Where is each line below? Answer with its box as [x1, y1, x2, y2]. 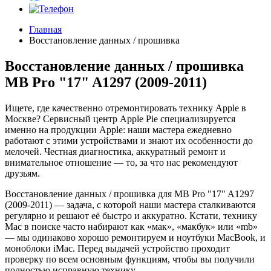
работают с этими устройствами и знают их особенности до [5, 135, 253, 146]
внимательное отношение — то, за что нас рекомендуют [5, 157, 238, 168]
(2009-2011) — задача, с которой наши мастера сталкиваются [5, 199, 255, 210]
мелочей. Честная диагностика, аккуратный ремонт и [5, 146, 226, 157]
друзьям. [5, 168, 40, 178]
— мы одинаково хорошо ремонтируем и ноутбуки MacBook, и [5, 232, 266, 243]
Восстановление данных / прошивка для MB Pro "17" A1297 [5, 188, 254, 199]
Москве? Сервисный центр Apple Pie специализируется [5, 113, 235, 124]
